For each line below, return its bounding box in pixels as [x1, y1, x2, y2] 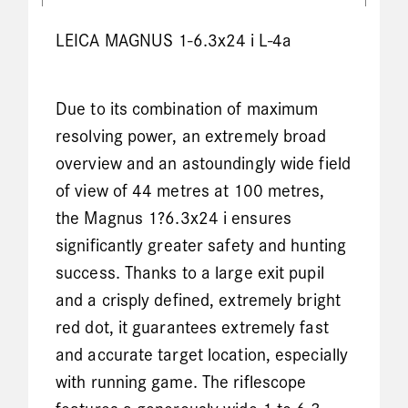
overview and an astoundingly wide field [56, 155, 351, 174]
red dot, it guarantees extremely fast [56, 319, 329, 338]
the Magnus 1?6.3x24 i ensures [56, 209, 291, 229]
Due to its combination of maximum [56, 100, 319, 119]
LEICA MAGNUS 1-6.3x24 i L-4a [56, 33, 291, 51]
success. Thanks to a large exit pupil [56, 264, 324, 283]
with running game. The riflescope [56, 373, 307, 393]
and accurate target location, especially [56, 346, 349, 365]
